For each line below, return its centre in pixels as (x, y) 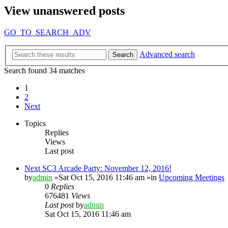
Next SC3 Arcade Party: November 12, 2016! (98, 168)
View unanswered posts (64, 11)
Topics (35, 123)
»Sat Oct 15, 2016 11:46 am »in (106, 177)
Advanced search (167, 54)
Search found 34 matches (45, 70)
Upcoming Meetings (192, 177)
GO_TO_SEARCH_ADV (48, 33)
